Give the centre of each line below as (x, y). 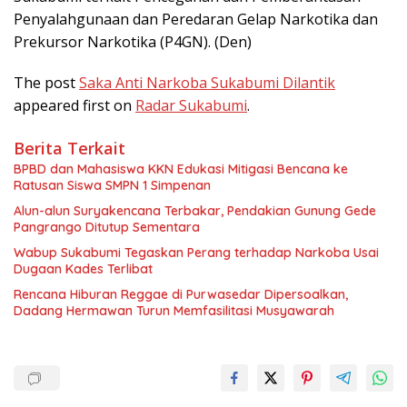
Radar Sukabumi (191, 105)
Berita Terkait (69, 148)
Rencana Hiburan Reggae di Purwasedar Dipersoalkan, (181, 294)
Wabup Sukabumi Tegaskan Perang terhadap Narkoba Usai (196, 253)
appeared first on (74, 105)
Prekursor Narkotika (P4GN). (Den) (133, 42)
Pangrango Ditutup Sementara (107, 227)
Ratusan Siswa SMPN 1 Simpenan (112, 185)
